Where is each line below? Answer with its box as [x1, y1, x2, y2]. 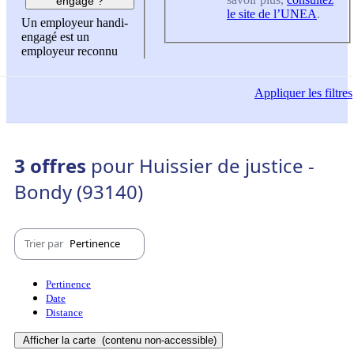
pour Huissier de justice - [91, 152, 314, 179]
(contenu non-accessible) [99, 333, 217, 346]
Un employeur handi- [21, 16, 128, 30]
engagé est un [21, 30, 89, 44]
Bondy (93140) [14, 178, 143, 205]
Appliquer [254, 86, 305, 100]
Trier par [24, 236, 66, 251]
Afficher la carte [23, 333, 99, 346]
